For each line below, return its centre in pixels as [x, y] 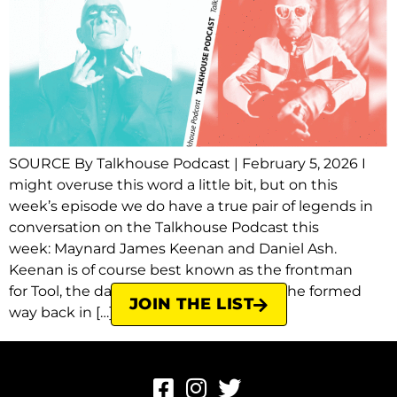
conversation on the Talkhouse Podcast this [164, 227]
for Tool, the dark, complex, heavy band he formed [185, 291]
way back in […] [61, 312]
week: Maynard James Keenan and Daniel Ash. [173, 248]
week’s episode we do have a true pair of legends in [191, 206]
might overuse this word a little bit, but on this [173, 184]
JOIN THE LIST [191, 304]
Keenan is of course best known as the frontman [181, 269]
